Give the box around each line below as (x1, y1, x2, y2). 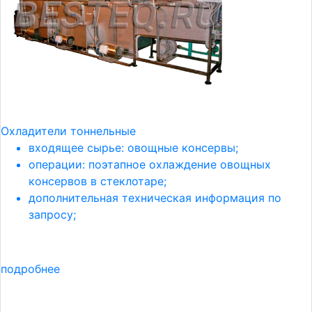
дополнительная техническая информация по (29, 191, 281, 205)
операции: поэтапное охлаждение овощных (29, 157, 271, 171)
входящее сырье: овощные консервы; (29, 141, 238, 155)
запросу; (29, 208, 76, 221)
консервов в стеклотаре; (29, 174, 166, 188)
